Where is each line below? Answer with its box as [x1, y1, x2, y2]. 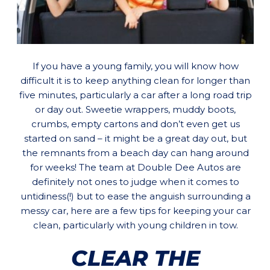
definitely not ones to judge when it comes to [31, 176, 239, 188]
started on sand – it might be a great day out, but [24, 133, 247, 145]
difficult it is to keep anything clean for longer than [20, 75, 250, 87]
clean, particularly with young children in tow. [33, 219, 238, 231]
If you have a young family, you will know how [32, 60, 239, 72]
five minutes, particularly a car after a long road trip [19, 89, 252, 101]
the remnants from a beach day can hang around [22, 147, 249, 159]
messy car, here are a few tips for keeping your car [20, 205, 251, 217]
